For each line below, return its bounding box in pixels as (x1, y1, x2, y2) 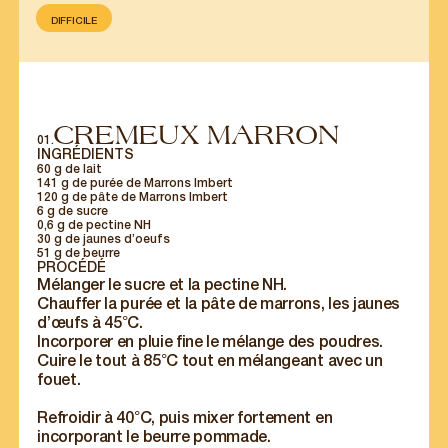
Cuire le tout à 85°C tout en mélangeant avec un (37, 352, 383, 368)
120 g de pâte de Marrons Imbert (37, 191, 232, 203)
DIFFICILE (50, 15, 97, 26)
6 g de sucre (37, 205, 109, 217)
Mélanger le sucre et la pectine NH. (37, 276, 288, 292)
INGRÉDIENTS (37, 147, 135, 161)
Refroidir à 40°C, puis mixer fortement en (37, 409, 333, 425)
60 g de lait (37, 163, 103, 175)
